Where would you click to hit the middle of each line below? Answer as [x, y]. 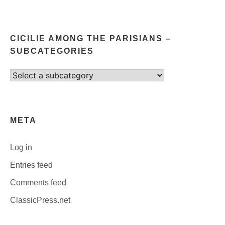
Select [21, 75]
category [25, 87]
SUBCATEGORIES [52, 51]
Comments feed [38, 182]
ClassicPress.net [40, 200]
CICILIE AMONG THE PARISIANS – [91, 38]
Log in [21, 147]
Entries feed [31, 165]
